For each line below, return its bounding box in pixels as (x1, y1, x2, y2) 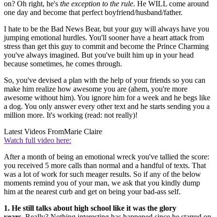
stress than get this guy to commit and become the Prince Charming (4, 42, 209, 50)
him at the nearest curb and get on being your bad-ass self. (4, 187, 181, 196)
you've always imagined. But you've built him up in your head (4, 50, 194, 59)
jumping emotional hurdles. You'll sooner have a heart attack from (4, 33, 204, 42)
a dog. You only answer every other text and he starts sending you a (4, 102, 210, 110)
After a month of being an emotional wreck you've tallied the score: (4, 152, 209, 161)
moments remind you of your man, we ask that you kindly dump (4, 178, 200, 187)
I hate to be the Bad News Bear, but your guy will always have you (4, 24, 209, 33)
